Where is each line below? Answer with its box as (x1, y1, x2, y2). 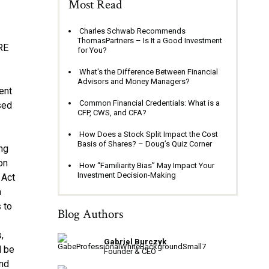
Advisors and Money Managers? (77, 77, 190, 86)
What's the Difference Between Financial (79, 67, 218, 76)
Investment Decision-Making (77, 171, 176, 180)
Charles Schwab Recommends (79, 26, 186, 35)
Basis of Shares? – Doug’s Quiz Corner (77, 139, 212, 148)
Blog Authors (58, 206, 123, 222)
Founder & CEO (103, 247, 156, 256)
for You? (77, 46, 107, 55)
